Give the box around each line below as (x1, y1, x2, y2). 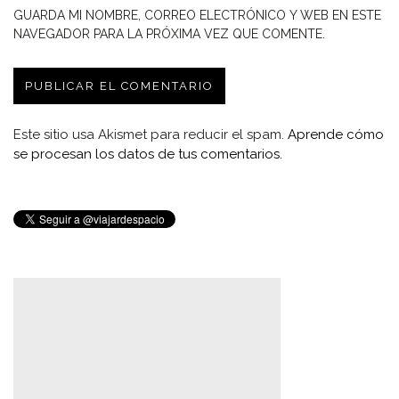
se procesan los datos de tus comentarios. (13, 145, 282, 162)
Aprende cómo (288, 126, 384, 142)
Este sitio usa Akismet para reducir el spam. (13, 126, 288, 142)
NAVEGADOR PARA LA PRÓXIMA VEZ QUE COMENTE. (13, 26, 325, 41)
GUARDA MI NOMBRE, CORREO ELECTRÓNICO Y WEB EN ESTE (13, 7, 381, 22)
